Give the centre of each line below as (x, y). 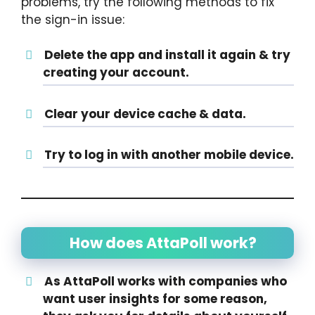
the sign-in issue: (73, 19)
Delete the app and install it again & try (167, 55)
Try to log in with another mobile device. (169, 155)
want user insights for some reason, (155, 299)
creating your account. (116, 72)
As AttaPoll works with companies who (165, 281)
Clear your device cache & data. (145, 114)
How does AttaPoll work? (163, 243)
